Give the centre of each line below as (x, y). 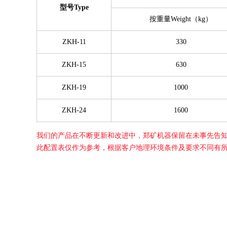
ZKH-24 (74, 110)
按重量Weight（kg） (181, 19)
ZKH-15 (74, 65)
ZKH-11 (74, 42)
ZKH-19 (74, 87)
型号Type (74, 7)
